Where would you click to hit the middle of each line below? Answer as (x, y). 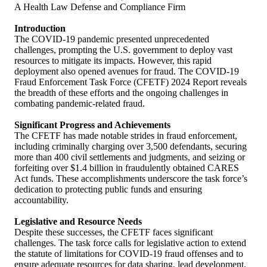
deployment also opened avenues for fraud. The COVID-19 (127, 71)
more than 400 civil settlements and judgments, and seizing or (130, 157)
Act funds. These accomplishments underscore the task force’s (131, 178)
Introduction (40, 28)
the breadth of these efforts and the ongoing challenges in (121, 92)
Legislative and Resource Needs (78, 221)
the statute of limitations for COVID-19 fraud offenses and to (129, 253)
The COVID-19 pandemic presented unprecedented (112, 39)
